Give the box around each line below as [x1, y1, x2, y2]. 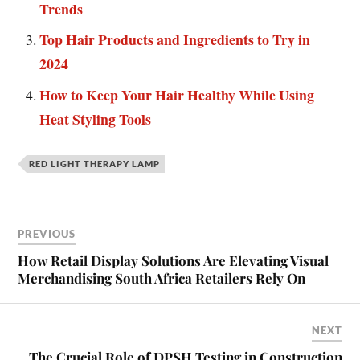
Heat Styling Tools [39, 108, 152, 130]
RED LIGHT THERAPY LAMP [29, 158, 161, 170]
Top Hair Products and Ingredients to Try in [39, 29, 311, 51]
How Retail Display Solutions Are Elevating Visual [18, 252, 329, 269]
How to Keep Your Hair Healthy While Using [39, 84, 315, 106]
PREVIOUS [18, 227, 76, 240]
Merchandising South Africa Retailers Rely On [18, 269, 306, 287]
